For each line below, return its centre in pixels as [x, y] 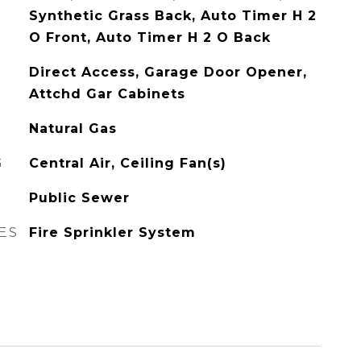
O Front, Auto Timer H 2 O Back [149, 37]
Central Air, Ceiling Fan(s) [127, 163]
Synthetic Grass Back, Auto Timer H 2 [172, 16]
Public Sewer [79, 198]
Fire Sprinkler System [112, 232]
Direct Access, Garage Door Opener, [168, 72]
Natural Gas [73, 129]
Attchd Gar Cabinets [107, 94]
